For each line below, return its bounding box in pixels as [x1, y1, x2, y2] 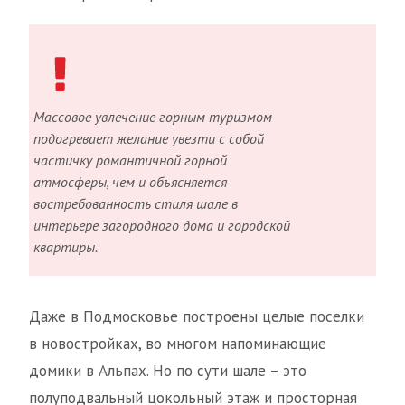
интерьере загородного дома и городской [33, 216, 290, 234]
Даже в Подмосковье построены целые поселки [29, 306, 364, 326]
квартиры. [33, 238, 98, 256]
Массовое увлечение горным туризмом [33, 108, 272, 126]
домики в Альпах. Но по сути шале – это [29, 361, 306, 381]
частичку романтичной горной [33, 151, 227, 169]
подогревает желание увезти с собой [33, 129, 264, 147]
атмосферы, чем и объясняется [33, 173, 227, 191]
